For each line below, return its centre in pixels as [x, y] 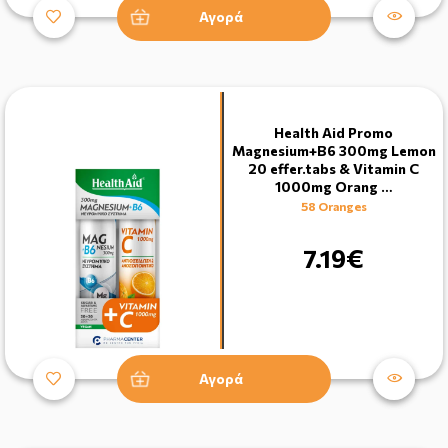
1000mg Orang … [333, 186]
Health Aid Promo [333, 132]
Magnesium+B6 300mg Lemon [333, 150]
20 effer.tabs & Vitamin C [333, 168]
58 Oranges [333, 205]
